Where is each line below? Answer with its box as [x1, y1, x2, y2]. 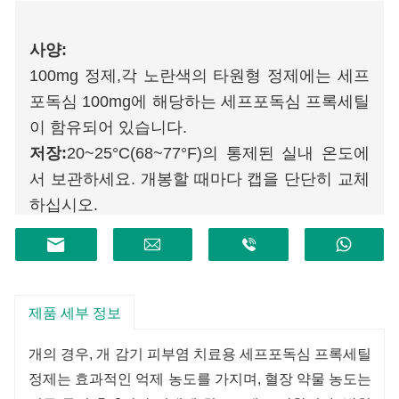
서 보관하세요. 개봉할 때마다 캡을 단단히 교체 [29, 169, 370, 188]
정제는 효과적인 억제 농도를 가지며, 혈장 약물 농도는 [28, 370, 372, 387]
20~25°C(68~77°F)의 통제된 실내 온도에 [67, 143, 370, 162]
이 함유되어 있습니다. [29, 118, 187, 136]
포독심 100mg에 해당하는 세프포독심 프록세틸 [29, 92, 370, 110]
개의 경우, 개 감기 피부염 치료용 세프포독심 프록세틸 [28, 346, 372, 362]
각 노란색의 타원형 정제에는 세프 [120, 66, 370, 85]
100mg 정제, [29, 66, 121, 85]
